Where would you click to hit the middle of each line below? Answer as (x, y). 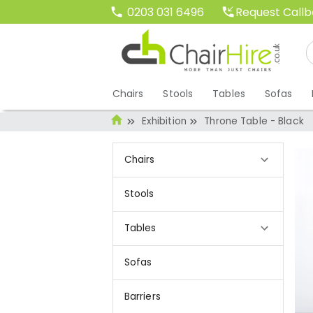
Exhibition (164, 122)
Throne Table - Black (254, 122)
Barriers (142, 296)
